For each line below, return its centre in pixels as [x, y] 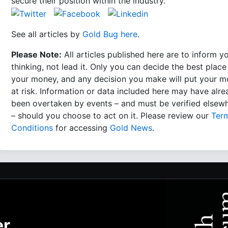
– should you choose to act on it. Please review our [111, 115]
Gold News [131, 127]
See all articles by [47, 34]
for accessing [81, 127]
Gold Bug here [110, 34]
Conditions [32, 127]
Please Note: [36, 54]
